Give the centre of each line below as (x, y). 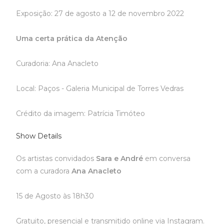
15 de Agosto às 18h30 (55, 196)
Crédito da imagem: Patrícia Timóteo (81, 113)
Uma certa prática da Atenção (72, 38)
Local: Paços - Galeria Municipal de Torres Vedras (100, 88)
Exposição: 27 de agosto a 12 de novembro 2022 (100, 13)
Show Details (39, 136)
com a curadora (44, 171)
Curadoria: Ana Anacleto (57, 63)
